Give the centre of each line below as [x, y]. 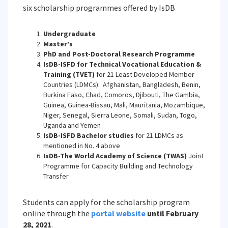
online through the [57, 213]
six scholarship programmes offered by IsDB [99, 8]
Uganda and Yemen [72, 125]
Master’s [58, 44]
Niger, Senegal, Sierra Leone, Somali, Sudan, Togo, [120, 115]
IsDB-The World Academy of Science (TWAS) [115, 156]
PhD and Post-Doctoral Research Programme [119, 54]
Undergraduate [69, 34]
